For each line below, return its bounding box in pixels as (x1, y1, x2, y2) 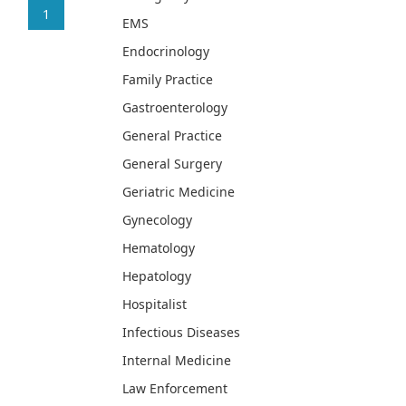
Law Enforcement (122, 380, 227, 398)
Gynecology (122, 211, 192, 229)
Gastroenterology (122, 99, 227, 117)
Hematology (122, 239, 195, 257)
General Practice (122, 127, 222, 145)
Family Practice (122, 71, 213, 89)
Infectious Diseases (122, 324, 240, 342)
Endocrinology (122, 43, 209, 61)
